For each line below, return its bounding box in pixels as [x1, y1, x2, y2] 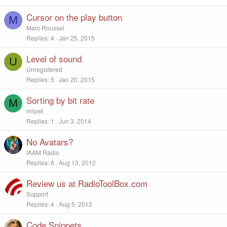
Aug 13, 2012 [59, 158, 96, 167]
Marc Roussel [26, 23, 64, 32]
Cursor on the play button [26, 11, 122, 23]
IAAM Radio [26, 148, 59, 157]
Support [26, 190, 48, 198]
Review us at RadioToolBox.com [26, 177, 147, 190]
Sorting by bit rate [26, 94, 94, 106]
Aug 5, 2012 [59, 199, 92, 208]
